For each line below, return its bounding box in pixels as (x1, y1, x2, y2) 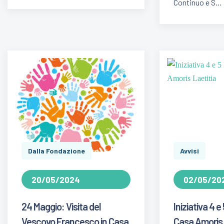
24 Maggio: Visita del (21, 200, 101, 213)
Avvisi (180, 146, 199, 155)
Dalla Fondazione (28, 146, 85, 155)
